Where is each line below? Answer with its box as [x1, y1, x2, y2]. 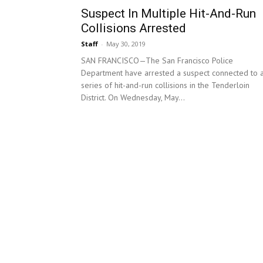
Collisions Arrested [81, 21, 186, 36]
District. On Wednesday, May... [81, 92, 185, 103]
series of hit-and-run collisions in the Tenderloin [81, 80, 249, 91]
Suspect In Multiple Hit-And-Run [81, 6, 256, 21]
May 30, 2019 [106, 39, 146, 49]
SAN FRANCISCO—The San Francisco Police [81, 55, 233, 66]
